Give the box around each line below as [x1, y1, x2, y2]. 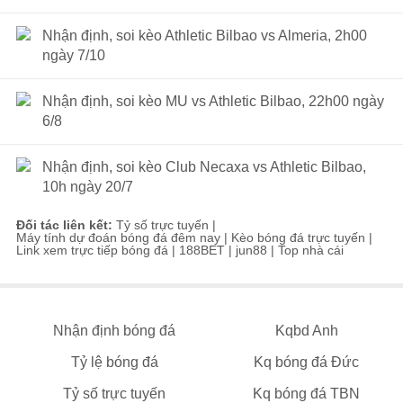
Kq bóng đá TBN [253, 386, 361, 401]
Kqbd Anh [274, 323, 338, 338]
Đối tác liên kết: [16, 218, 116, 232]
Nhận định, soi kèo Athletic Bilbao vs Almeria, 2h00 [42, 28, 367, 43]
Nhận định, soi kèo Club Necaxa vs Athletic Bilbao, [42, 159, 366, 175]
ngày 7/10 [42, 48, 105, 63]
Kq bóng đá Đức [254, 354, 360, 370]
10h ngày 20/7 [42, 179, 133, 194]
